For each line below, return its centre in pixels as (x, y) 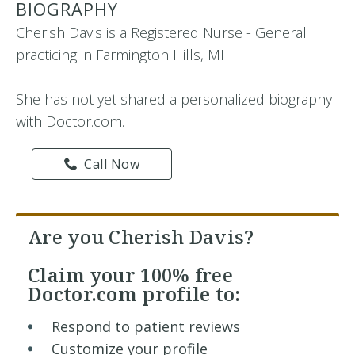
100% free (187, 275)
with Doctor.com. (70, 121)
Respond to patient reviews (146, 326)
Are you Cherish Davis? (141, 237)
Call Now (112, 164)
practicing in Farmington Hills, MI (120, 55)
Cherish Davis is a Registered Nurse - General (161, 32)
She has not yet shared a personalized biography (174, 99)
